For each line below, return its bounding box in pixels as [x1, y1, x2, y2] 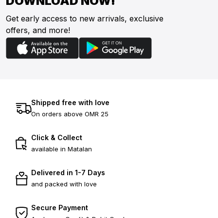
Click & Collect [31, 133, 82, 142]
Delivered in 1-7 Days [31, 168, 105, 177]
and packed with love [31, 180, 97, 188]
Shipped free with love [31, 98, 109, 107]
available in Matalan [31, 145, 92, 153]
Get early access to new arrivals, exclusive [6, 13, 163, 23]
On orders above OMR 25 [31, 109, 109, 118]
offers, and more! [6, 25, 70, 35]
